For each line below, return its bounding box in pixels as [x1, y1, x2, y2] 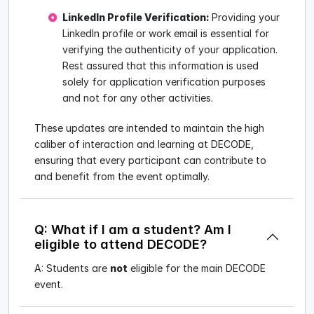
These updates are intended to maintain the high [34, 121, 264, 134]
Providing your [212, 11, 280, 23]
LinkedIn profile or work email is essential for [62, 27, 269, 39]
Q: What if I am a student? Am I [34, 221, 231, 237]
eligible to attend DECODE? [34, 236, 207, 252]
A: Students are [34, 262, 110, 275]
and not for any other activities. [62, 91, 213, 104]
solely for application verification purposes [62, 75, 266, 88]
